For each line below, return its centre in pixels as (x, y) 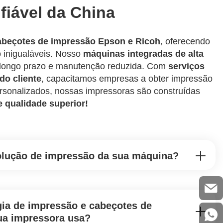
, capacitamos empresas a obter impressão (127, 79)
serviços (186, 66)
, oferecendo (185, 41)
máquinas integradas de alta (143, 54)
